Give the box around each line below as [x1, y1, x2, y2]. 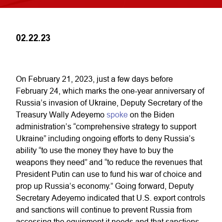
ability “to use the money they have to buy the [16, 146, 173, 155]
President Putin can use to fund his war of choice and [16, 169, 202, 178]
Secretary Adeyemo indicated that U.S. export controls [16, 193, 205, 202]
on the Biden [128, 110, 174, 119]
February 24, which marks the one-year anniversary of [16, 86, 204, 95]
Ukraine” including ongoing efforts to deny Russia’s [16, 134, 195, 143]
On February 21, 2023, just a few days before [16, 74, 173, 83]
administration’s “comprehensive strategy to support [16, 122, 196, 131]
